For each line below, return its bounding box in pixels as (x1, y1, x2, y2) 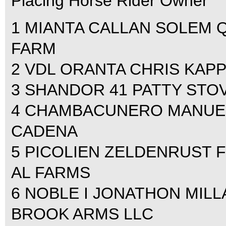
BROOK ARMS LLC (11, 205, 153, 223)
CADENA (11, 122, 78, 140)
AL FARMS (11, 163, 90, 182)
